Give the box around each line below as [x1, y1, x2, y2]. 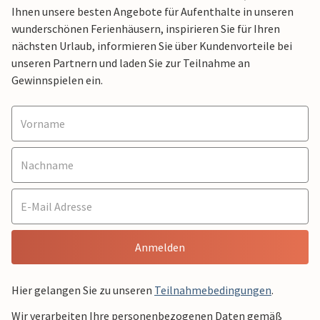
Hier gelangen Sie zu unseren [11, 283, 154, 298]
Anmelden [135, 240, 185, 255]
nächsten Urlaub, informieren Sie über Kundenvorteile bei [11, 39, 292, 54]
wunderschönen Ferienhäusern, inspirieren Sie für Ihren [11, 21, 280, 36]
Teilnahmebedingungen [154, 283, 271, 298]
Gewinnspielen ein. [11, 73, 103, 88]
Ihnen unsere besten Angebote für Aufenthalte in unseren [11, 4, 294, 19]
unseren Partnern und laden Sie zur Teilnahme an [11, 56, 250, 71]
